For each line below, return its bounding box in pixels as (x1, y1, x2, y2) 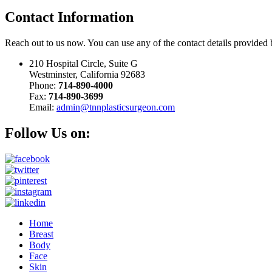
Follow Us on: (5, 124, 90, 141)
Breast (29, 228, 53, 239)
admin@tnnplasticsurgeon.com (56, 101, 175, 112)
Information (58, 8, 134, 25)
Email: (29, 101, 56, 112)
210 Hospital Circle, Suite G (29, 58, 138, 69)
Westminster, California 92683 (29, 69, 145, 80)
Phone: (29, 80, 58, 90)
